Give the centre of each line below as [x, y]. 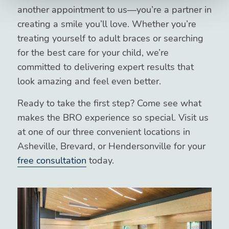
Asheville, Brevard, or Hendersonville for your [111, 146]
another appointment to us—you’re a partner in [114, 9]
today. [100, 160]
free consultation [52, 160]
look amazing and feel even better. [89, 81]
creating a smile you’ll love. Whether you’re [107, 24]
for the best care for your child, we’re [93, 52]
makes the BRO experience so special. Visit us [113, 117]
